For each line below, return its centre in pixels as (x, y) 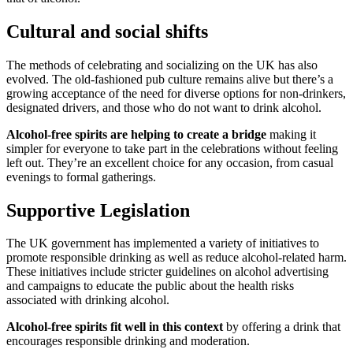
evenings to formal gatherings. (81, 176)
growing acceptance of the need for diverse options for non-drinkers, (176, 93)
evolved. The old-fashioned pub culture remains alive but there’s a (170, 79)
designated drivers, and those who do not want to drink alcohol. (164, 107)
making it (291, 134)
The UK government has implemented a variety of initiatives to (163, 243)
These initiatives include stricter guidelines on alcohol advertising (167, 272)
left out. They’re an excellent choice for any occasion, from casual (170, 162)
